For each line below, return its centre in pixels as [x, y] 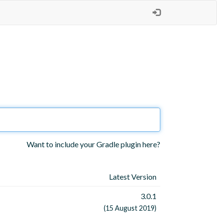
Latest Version [133, 177]
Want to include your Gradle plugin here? [93, 144]
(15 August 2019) [130, 208]
